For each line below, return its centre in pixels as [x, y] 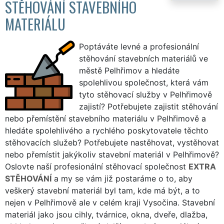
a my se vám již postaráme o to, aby [122, 178]
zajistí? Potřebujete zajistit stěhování [149, 106]
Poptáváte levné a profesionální [139, 46]
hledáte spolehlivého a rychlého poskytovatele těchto [107, 130]
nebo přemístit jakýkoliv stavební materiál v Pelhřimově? [112, 154]
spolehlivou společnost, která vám [144, 82]
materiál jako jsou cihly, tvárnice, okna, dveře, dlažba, [106, 214]
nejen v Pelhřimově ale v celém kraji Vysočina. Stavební [110, 202]
